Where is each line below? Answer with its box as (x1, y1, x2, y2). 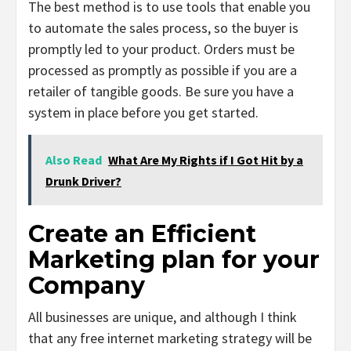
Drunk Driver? (45, 173, 121, 190)
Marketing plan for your (28, 245, 320, 275)
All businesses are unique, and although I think (28, 308, 297, 327)
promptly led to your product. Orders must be (28, 40, 295, 59)
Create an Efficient (28, 219, 256, 249)
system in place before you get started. (28, 103, 259, 122)
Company (28, 271, 145, 301)
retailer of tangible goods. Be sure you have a (28, 82, 294, 101)
